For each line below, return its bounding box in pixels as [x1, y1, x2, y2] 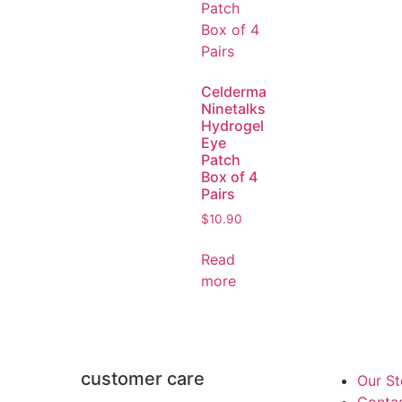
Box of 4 [201, 167, 258, 186]
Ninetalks [201, 99, 266, 118]
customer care [80, 368, 205, 390]
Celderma [201, 82, 267, 100]
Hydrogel [201, 116, 264, 135]
